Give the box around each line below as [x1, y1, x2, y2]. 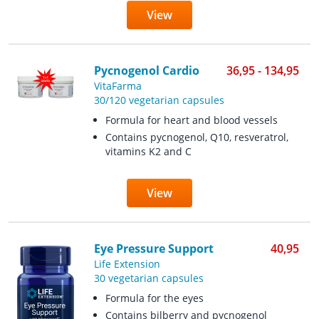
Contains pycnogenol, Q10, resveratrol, [105, 130, 288, 144]
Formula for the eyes [105, 291, 204, 305]
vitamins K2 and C [105, 145, 192, 158]
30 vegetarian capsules [93, 271, 204, 285]
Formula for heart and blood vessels [105, 113, 278, 127]
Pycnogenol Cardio [93, 63, 199, 78]
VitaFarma [93, 79, 142, 93]
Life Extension [93, 257, 160, 271]
